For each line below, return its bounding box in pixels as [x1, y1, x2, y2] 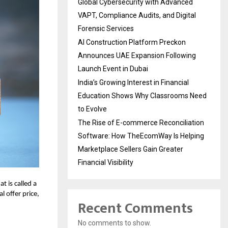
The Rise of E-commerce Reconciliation [78, 119, 204, 127]
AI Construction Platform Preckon [78, 38, 186, 47]
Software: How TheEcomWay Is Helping [78, 132, 204, 140]
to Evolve [78, 105, 107, 113]
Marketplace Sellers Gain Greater [78, 145, 183, 154]
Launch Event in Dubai [78, 65, 148, 73]
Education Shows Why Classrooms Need [78, 92, 207, 100]
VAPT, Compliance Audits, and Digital [78, 11, 196, 20]
